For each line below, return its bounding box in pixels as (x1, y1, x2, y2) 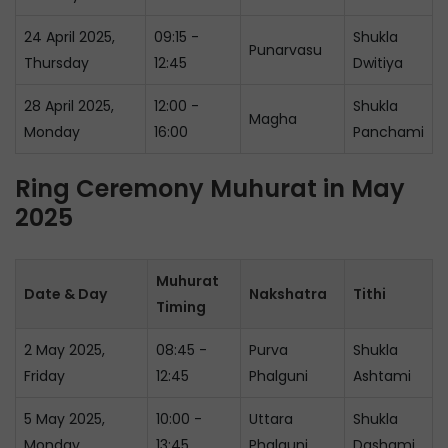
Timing (156, 297, 206, 317)
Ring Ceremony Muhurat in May (15, 172, 405, 205)
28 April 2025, (24, 96, 114, 116)
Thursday (24, 53, 89, 73)
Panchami (353, 122, 424, 142)
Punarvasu (249, 40, 322, 60)
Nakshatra (249, 284, 327, 304)
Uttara (249, 409, 293, 429)
